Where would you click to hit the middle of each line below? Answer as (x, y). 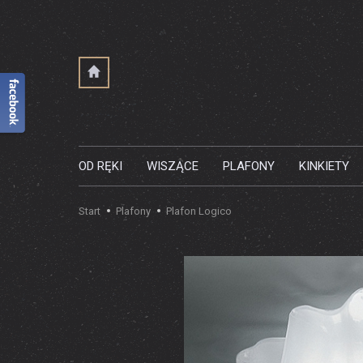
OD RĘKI (100, 166)
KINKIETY (324, 166)
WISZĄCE (173, 166)
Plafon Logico (199, 211)
